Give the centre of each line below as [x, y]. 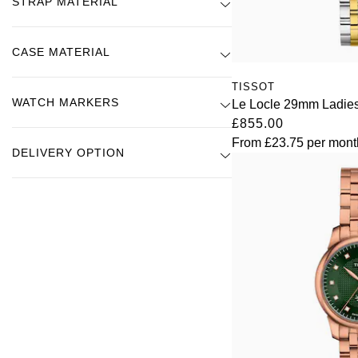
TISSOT [253, 87]
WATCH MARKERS [66, 102]
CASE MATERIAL [61, 52]
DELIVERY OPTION [68, 152]
